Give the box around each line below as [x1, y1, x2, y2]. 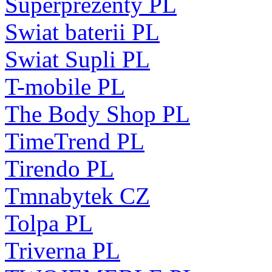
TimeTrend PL [5, 127, 144, 154]
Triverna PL [5, 237, 120, 263]
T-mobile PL [5, 73, 125, 100]
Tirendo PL [5, 155, 114, 182]
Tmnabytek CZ [5, 182, 150, 209]
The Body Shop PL [5, 100, 190, 127]
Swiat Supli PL [5, 46, 150, 72]
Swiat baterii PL [5, 18, 160, 45]
